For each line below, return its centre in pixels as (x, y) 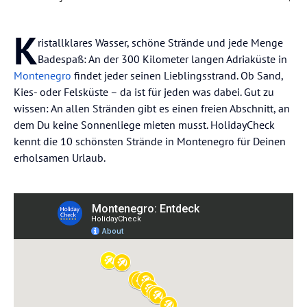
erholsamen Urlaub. (60, 157)
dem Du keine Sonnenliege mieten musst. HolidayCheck (144, 124)
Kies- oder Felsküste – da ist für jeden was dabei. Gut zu (144, 91)
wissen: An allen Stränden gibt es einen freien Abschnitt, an (152, 108)
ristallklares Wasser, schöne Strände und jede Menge (160, 42)
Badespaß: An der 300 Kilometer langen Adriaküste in (162, 59)
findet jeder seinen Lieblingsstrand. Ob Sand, (177, 75)
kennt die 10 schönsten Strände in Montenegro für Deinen (150, 141)
